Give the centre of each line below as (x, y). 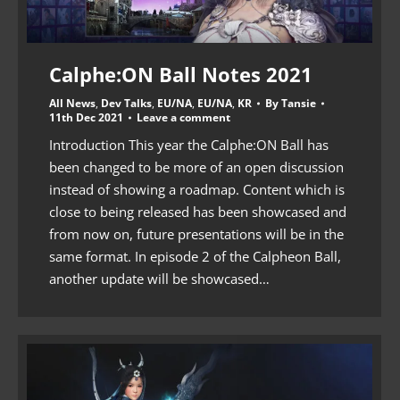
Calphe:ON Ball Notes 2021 (181, 74)
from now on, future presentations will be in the (196, 233)
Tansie (299, 103)
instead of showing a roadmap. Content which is (197, 189)
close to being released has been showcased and (198, 211)
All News (72, 103)
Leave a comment (183, 117)
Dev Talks (126, 103)
